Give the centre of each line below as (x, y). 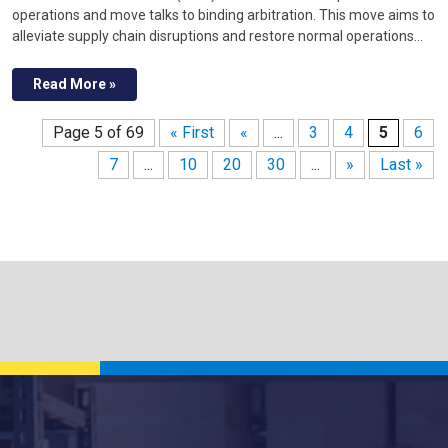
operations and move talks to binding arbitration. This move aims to (223, 14)
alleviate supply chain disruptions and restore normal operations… (217, 35)
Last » (401, 164)
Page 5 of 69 (98, 132)
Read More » (74, 83)
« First (192, 132)
